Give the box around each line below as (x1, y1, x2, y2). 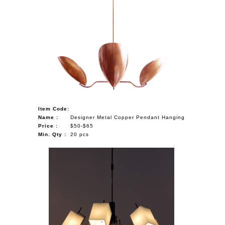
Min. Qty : (38, 131, 66, 137)
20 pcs (70, 131, 89, 137)
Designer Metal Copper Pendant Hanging (70, 114, 185, 120)
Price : (38, 123, 58, 129)
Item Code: (38, 105, 69, 111)
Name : (38, 114, 58, 120)
